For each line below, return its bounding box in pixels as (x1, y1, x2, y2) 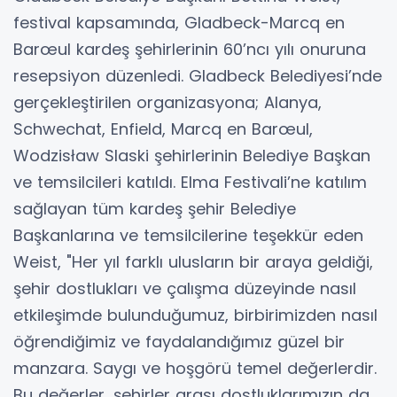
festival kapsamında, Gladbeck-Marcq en (13, 11, 345, 34)
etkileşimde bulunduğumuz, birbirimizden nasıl (13, 303, 378, 326)
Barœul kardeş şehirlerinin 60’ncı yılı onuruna (13, 37, 366, 60)
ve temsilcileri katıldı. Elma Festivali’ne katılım (13, 170, 367, 193)
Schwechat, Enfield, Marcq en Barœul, (13, 117, 313, 140)
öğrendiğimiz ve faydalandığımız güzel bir (13, 330, 345, 353)
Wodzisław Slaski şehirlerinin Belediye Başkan (13, 144, 370, 167)
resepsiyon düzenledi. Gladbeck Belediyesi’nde (13, 64, 382, 87)
